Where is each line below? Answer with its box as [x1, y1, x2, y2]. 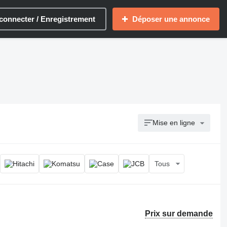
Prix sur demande [145, 209, 213, 218]
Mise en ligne [153, 119, 196, 127]
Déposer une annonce [132, 15, 210, 23]
